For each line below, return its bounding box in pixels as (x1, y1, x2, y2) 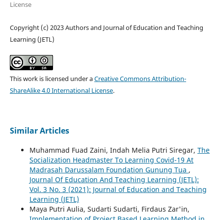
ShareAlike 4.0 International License (9, 85, 113, 95)
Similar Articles (9, 125, 69, 136)
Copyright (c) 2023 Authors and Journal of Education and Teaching (9, 23, 203, 32)
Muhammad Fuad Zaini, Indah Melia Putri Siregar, (29, 145, 197, 155)
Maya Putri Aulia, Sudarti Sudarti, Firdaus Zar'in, (29, 204, 190, 214)
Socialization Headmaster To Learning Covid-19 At (29, 155, 193, 165)
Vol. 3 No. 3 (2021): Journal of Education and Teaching (29, 184, 207, 194)
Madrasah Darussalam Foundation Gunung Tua (29, 165, 189, 174)
